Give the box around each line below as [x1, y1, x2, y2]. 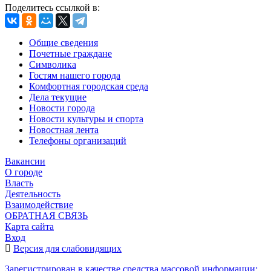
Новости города [29, 103, 95, 114]
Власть [5, 178, 33, 189]
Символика [29, 59, 76, 70]
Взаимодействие [5, 200, 73, 211]
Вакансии [5, 156, 45, 167]
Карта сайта [5, 221, 54, 232]
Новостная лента [29, 125, 99, 135]
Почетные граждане [29, 48, 112, 59]
